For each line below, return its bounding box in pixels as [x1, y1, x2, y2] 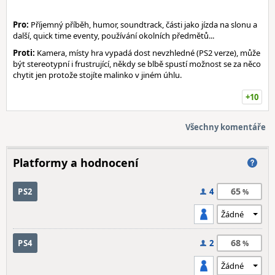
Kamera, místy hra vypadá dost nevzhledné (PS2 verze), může [35, 47, 260, 58]
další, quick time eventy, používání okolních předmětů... [13, 30, 214, 41]
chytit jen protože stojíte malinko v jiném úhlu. [13, 69, 182, 80]
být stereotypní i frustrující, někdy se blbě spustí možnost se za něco [13, 58, 261, 69]
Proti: [13, 47, 35, 58]
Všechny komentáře [185, 122, 266, 133]
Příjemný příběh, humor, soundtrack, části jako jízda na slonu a [29, 19, 257, 30]
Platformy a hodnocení [13, 155, 138, 170]
